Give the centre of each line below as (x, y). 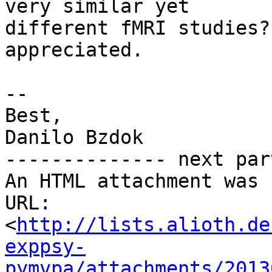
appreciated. (74, 50)
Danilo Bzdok (74, 138)
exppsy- (45, 247)
